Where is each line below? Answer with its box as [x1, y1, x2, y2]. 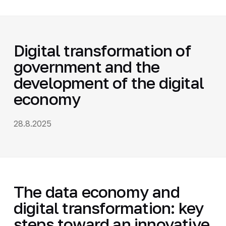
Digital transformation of [13, 40, 191, 60]
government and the [13, 56, 160, 76]
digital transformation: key [13, 198, 204, 217]
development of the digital [13, 73, 204, 92]
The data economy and [13, 182, 180, 201]
